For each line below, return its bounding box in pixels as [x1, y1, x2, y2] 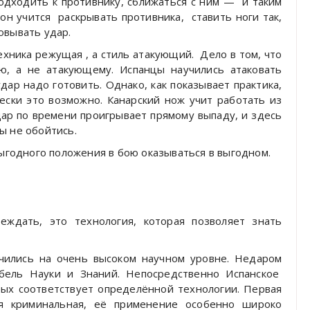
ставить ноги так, [191, 9, 282, 24]
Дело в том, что [200, 46, 282, 61]
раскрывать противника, [58, 9, 184, 24]
